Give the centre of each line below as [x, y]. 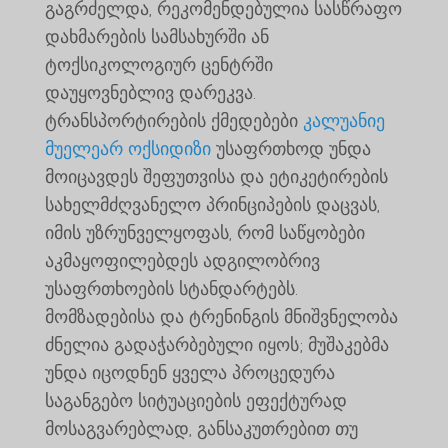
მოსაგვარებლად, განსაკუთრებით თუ [201, 428]
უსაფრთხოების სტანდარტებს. [171, 288]
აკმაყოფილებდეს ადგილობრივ [182, 260]
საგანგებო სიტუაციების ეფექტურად [195, 400]
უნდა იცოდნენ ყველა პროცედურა [189, 372]
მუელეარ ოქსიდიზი [127, 148]
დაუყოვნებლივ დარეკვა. [150, 92]
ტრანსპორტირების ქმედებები [173, 120]
